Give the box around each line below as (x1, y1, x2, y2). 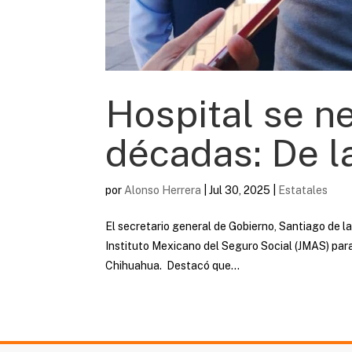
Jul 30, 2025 (209, 184, 271, 197)
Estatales (278, 184, 328, 197)
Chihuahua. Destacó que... (105, 259, 240, 273)
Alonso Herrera (124, 184, 202, 197)
